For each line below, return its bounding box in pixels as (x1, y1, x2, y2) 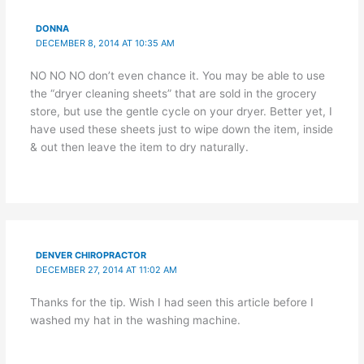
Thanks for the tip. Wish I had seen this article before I (29, 296, 314, 310)
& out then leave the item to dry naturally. (29, 141, 249, 154)
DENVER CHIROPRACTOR (36, 249, 147, 262)
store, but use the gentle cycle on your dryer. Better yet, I (29, 105, 332, 119)
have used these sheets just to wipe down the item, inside (29, 123, 333, 136)
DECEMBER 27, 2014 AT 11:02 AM (36, 264, 178, 276)
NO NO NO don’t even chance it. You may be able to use (29, 69, 325, 83)
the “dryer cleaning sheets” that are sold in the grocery (29, 87, 317, 101)
